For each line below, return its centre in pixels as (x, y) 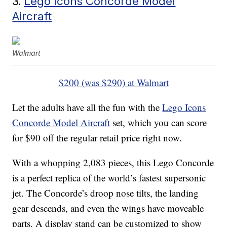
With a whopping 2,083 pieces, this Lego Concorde (113, 163)
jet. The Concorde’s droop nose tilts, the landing (106, 193)
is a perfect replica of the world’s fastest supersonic (109, 178)
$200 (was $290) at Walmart (113, 83)
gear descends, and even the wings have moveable (108, 208)
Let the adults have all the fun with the (87, 107)
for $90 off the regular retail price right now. (97, 138)
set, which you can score (159, 123)
